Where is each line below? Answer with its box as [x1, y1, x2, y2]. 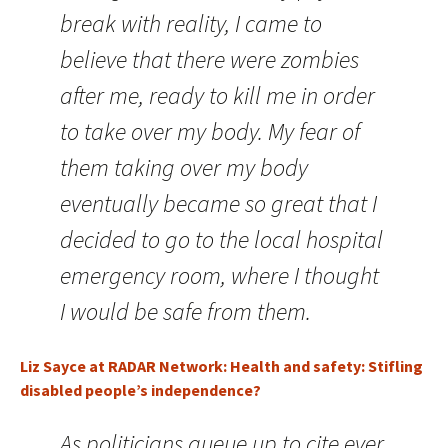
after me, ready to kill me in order [60, 80, 375, 111]
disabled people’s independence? [20, 380, 261, 400]
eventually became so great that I [60, 188, 377, 219]
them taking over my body [60, 152, 308, 183]
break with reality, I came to [60, 8, 322, 39]
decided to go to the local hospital [60, 224, 383, 255]
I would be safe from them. [60, 296, 311, 327]
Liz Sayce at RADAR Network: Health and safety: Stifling [20, 356, 423, 376]
